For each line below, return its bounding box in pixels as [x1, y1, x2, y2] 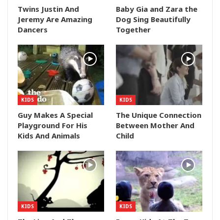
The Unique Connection [116, 110, 201, 120]
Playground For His [18, 120, 87, 131]
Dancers [18, 25, 48, 35]
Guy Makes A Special [18, 110, 93, 120]
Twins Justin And [18, 4, 79, 14]
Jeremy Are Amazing [18, 14, 92, 25]
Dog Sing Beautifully [116, 14, 191, 25]
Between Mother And [116, 120, 194, 131]
